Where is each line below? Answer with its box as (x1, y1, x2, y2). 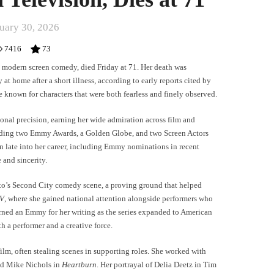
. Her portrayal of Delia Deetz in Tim (97, 259, 217, 269)
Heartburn (62, 259, 97, 269)
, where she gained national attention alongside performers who (4, 194, 213, 203)
